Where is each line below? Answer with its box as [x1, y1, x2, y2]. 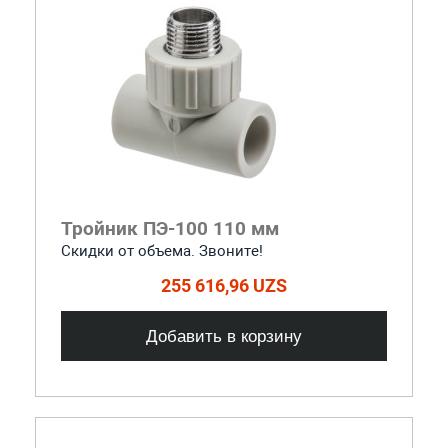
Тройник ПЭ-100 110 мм [60, 216, 279, 240]
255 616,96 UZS [161, 274, 287, 296]
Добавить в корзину [146, 325, 302, 346]
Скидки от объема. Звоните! [60, 241, 263, 260]
